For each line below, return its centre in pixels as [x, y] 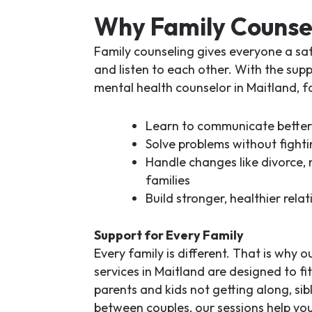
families [167, 180]
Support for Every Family [169, 235]
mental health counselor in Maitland [195, 87]
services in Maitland [149, 271]
